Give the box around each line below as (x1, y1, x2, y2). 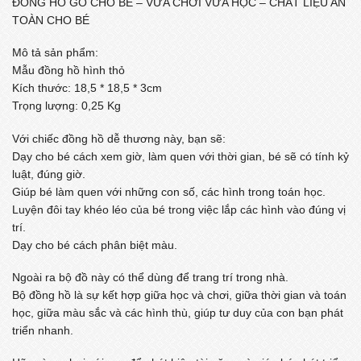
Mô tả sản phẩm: (12, 46, 98, 60)
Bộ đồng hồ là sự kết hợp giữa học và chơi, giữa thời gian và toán (12, 288, 346, 301)
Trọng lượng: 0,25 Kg (12, 99, 121, 113)
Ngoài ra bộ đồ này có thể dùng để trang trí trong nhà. (12, 270, 288, 284)
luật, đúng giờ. (12, 167, 85, 180)
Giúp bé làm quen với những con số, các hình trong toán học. (12, 185, 326, 198)
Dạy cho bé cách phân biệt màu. (12, 238, 177, 251)
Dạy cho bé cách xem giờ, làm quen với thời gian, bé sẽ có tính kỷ (12, 149, 349, 163)
